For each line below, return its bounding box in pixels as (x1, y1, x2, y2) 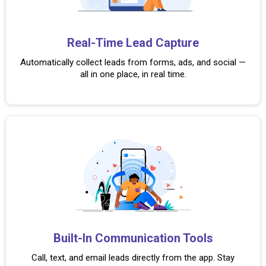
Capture (156, 36, 199, 50)
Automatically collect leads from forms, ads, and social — (20, 57, 246, 68)
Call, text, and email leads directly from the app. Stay (31, 252, 235, 263)
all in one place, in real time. (80, 69, 186, 80)
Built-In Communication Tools (53, 231, 213, 245)
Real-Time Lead (67, 36, 156, 50)
